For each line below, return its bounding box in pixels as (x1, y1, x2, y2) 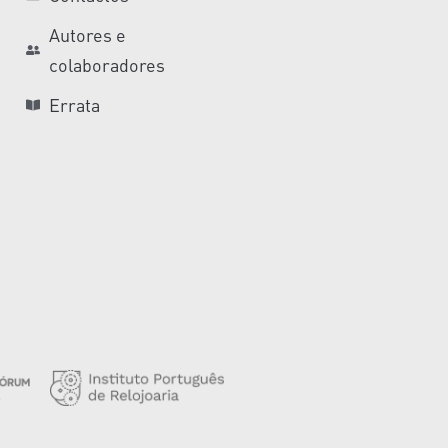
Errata (48, 93, 100, 117)
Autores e (48, 23, 126, 47)
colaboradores (48, 53, 165, 77)
